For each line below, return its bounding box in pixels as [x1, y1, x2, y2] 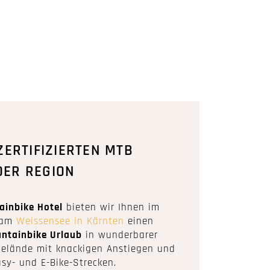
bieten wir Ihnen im [63, 201, 160, 215]
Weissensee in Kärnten [16, 215, 124, 228]
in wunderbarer [82, 228, 158, 242]
